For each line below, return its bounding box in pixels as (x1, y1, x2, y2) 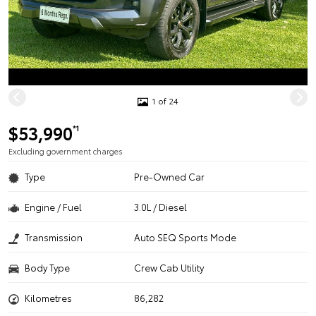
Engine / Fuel (25, 200, 82, 213)
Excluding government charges (8, 145, 123, 157)
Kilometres (25, 291, 72, 304)
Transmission (25, 231, 83, 243)
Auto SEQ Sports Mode (134, 231, 237, 243)
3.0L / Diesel (134, 200, 188, 213)
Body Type (25, 261, 70, 274)
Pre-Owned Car (134, 170, 205, 183)
